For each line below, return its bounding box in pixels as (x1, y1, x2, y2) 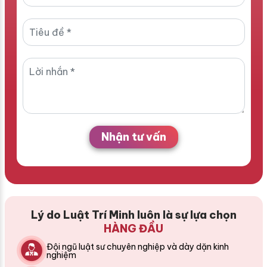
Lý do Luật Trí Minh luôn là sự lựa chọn (30, 208, 237, 222)
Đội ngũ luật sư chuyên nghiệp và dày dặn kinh (46, 241, 229, 252)
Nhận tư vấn (101, 130, 166, 144)
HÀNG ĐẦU (104, 222, 163, 236)
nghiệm (46, 249, 76, 260)
